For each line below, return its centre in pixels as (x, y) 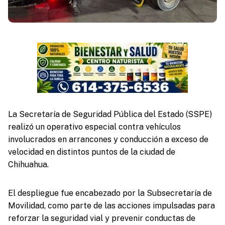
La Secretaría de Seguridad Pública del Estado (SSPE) (110, 114)
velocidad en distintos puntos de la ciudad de (91, 152)
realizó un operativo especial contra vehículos (94, 127)
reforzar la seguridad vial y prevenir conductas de (101, 218)
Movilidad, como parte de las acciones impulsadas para (111, 205)
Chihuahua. (28, 164)
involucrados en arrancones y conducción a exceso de (108, 139)
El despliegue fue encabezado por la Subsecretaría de (110, 193)
